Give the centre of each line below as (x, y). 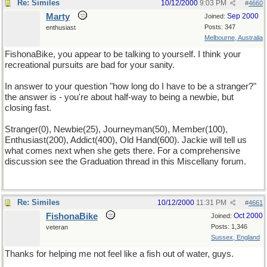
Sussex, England (235, 237)
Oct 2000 (248, 216)
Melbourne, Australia (234, 38)
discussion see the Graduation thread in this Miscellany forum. (125, 162)
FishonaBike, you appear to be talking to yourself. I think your (123, 54)
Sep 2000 (243, 16)
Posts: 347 (220, 27)
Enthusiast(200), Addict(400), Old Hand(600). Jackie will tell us (126, 140)
